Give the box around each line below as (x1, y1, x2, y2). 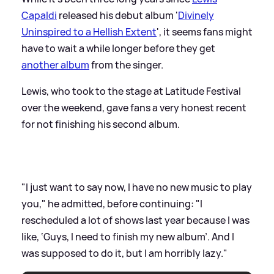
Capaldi (21, 8, 57, 22)
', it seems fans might (157, 24, 253, 39)
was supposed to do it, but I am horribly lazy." (21, 246, 228, 260)
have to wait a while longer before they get (21, 41, 215, 55)
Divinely (178, 8, 214, 22)
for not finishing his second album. (21, 117, 180, 131)
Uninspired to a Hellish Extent (21, 24, 157, 39)
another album (21, 57, 89, 72)
